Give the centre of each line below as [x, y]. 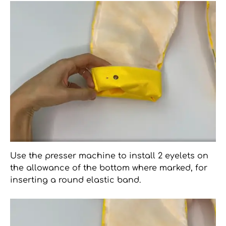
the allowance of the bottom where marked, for [109, 168]
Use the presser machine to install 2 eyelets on [109, 156]
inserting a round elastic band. [75, 180]
